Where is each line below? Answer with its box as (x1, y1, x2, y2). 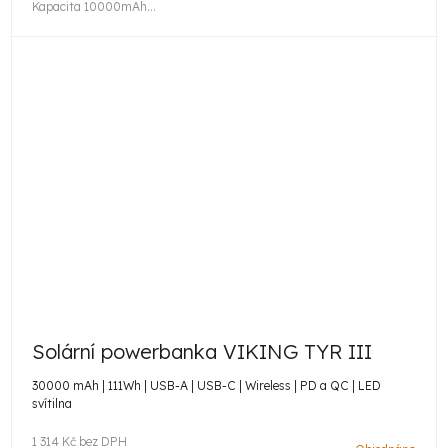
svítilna (32, 395, 72, 411)
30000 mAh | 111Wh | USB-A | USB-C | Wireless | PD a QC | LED (32, 377, 381, 393)
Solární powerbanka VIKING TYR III (32, 338, 372, 364)
